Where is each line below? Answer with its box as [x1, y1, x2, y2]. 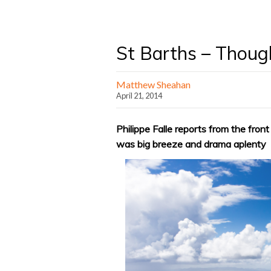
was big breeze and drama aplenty [116, 137, 266, 150]
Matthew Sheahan [116, 79, 191, 90]
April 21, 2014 [116, 91, 162, 100]
